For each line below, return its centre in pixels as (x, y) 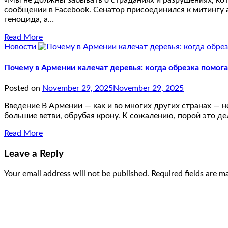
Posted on (23, 88)
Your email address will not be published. (77, 174)
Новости (21, 47)
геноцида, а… (29, 20)
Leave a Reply (34, 154)
